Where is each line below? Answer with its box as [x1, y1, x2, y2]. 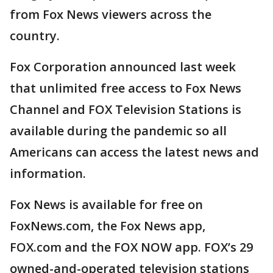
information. [10, 165, 86, 182]
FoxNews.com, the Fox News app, [10, 218, 205, 234]
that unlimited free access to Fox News [10, 80, 241, 96]
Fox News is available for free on [10, 196, 203, 213]
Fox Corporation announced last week [10, 58, 236, 75]
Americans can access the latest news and [10, 144, 259, 160]
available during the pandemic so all [10, 122, 227, 139]
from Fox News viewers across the [10, 6, 211, 23]
